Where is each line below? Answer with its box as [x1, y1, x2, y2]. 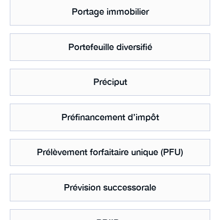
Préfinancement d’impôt [61, 111, 159, 122]
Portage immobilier [71, 6, 149, 17]
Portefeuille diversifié [68, 41, 152, 52]
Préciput [93, 77, 127, 87]
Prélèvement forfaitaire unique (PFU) [37, 147, 183, 158]
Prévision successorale [64, 182, 156, 193]
